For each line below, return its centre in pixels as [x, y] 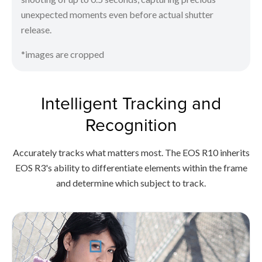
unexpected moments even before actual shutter [117, 15]
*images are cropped [63, 54]
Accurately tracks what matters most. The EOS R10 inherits [131, 153]
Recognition [131, 125]
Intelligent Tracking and [131, 103]
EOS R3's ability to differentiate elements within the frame [131, 168]
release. [36, 30]
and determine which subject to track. [131, 183]
